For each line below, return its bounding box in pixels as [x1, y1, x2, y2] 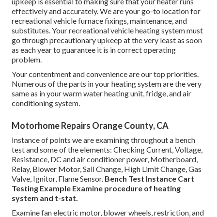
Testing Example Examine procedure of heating [12, 183, 181, 193]
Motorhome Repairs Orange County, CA [12, 120, 169, 131]
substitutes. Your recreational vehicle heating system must [12, 25, 203, 35]
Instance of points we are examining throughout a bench [12, 135, 195, 144]
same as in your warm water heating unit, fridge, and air [12, 88, 191, 98]
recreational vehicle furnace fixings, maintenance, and [12, 15, 187, 25]
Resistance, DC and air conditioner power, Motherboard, [12, 154, 198, 164]
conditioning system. [12, 98, 80, 108]
